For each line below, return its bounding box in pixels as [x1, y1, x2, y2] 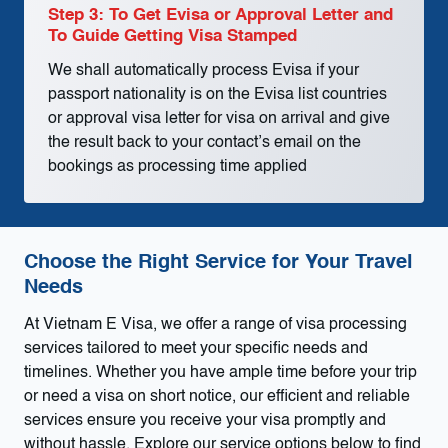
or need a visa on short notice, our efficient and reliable [24, 388, 410, 405]
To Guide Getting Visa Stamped [48, 27, 297, 45]
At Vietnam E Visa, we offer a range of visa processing [24, 316, 407, 333]
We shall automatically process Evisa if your [48, 62, 359, 79]
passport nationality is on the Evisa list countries [48, 86, 387, 103]
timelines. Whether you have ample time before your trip [24, 364, 417, 381]
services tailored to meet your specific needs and [24, 340, 368, 357]
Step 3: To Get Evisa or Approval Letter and [48, 6, 393, 24]
